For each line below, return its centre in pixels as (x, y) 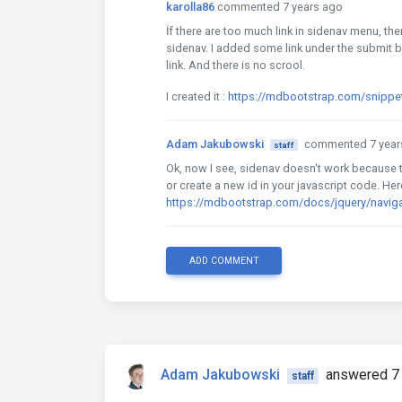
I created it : (197, 96)
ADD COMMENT (224, 261)
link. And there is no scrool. (236, 65)
